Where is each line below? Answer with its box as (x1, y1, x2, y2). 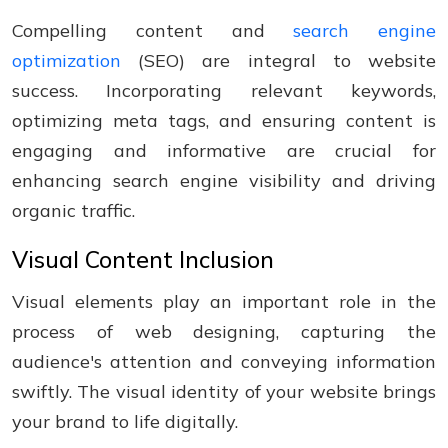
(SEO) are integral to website (121, 49, 436, 72)
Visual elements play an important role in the (12, 290, 436, 313)
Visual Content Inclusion (12, 245, 274, 274)
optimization (12, 49, 121, 72)
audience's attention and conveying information (12, 350, 436, 373)
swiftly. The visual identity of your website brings (12, 380, 436, 403)
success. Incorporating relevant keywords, (12, 79, 436, 102)
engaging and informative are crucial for (12, 139, 436, 162)
